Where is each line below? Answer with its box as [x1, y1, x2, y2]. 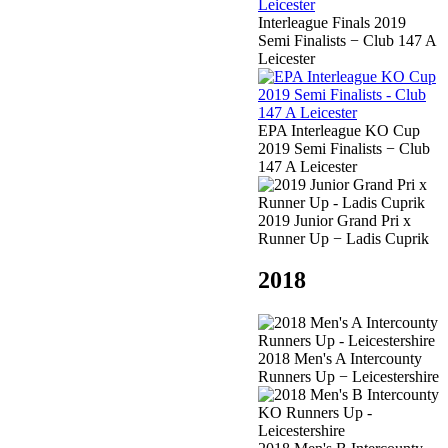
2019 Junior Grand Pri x [258, 211, 411, 229]
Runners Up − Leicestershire [258, 368, 439, 386]
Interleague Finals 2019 [258, 13, 406, 31]
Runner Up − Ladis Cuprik [258, 229, 429, 247]
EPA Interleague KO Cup [258, 121, 420, 139]
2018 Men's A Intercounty [258, 350, 422, 368]
